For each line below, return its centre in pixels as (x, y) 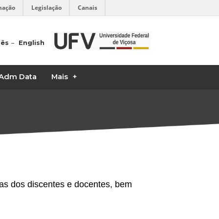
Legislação (46, 8)
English (32, 42)
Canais (88, 8)
